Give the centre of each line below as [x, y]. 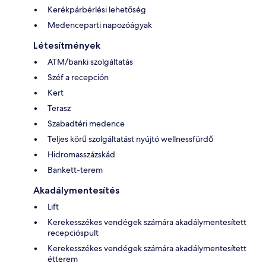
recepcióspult [73, 232]
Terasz [59, 108]
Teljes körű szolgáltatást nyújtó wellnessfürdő [130, 139]
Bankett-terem [75, 170]
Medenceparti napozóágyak [100, 25]
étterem [63, 259]
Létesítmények [67, 45]
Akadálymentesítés [76, 190]
